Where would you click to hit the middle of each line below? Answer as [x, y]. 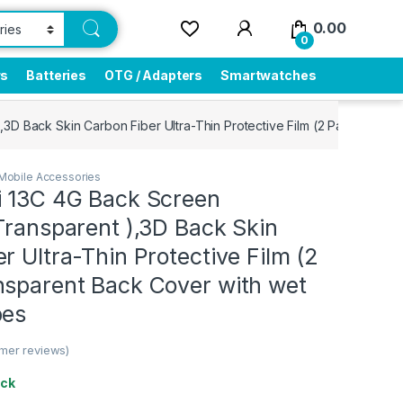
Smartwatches [269, 75]
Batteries [57, 75]
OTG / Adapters [154, 75]
